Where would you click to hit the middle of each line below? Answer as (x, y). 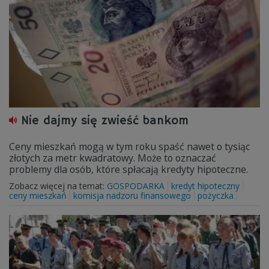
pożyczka (216, 195)
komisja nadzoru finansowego (132, 195)
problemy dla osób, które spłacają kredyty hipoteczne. (128, 169)
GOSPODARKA (136, 186)
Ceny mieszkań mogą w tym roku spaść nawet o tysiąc (129, 147)
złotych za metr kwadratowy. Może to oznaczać (113, 158)
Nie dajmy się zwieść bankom (105, 121)
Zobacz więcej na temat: (58, 186)
